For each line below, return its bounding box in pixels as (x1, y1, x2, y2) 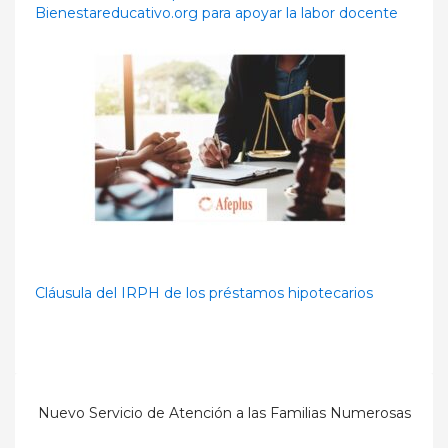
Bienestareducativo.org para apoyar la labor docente (35, 4, 398, 23)
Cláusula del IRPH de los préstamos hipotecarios (35, 284, 373, 303)
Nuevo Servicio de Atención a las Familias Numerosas (37, 404, 411, 423)
